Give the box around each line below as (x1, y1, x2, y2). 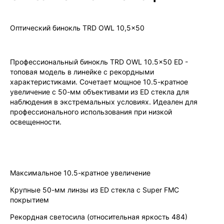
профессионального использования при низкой (10, 107, 172, 116)
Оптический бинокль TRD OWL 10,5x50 (10, 23, 144, 32)
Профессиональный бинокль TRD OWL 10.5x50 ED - (10, 57, 188, 66)
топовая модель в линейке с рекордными (10, 67, 154, 76)
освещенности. (10, 117, 61, 126)
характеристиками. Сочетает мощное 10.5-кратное (10, 77, 188, 86)
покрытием (10, 195, 49, 204)
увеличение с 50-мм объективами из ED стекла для (10, 87, 189, 96)
